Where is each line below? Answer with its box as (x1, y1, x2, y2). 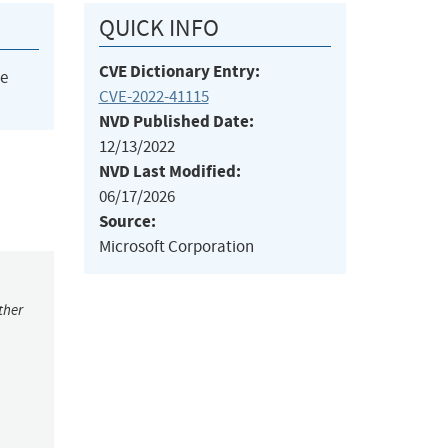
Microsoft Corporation (98, 236, 254, 258)
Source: (98, 210, 156, 234)
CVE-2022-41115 (98, 86, 209, 108)
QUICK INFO (98, 13, 219, 44)
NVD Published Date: (98, 110, 254, 134)
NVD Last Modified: (98, 160, 241, 184)
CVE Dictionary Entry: (98, 60, 260, 84)
